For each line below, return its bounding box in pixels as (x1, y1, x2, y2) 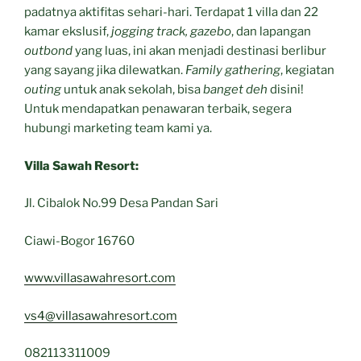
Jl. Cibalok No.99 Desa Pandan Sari (24, 196, 218, 211)
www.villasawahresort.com (24, 271, 176, 286)
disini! (268, 82, 306, 98)
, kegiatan (280, 63, 334, 78)
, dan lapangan (231, 24, 311, 39)
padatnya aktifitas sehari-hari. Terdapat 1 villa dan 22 (24, 5, 318, 20)
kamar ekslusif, (24, 24, 111, 39)
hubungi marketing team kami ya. (24, 121, 212, 136)
